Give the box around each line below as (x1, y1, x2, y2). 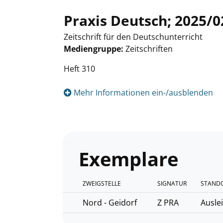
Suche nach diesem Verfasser (64, 55, 174, 66)
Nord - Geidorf (83, 197, 137, 208)
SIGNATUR (157, 179, 187, 188)
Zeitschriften (125, 43, 173, 54)
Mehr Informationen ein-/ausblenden (72, 87, 213, 98)
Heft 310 (64, 63, 95, 74)
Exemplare (79, 146, 178, 172)
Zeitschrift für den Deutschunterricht (64, 31, 203, 42)
